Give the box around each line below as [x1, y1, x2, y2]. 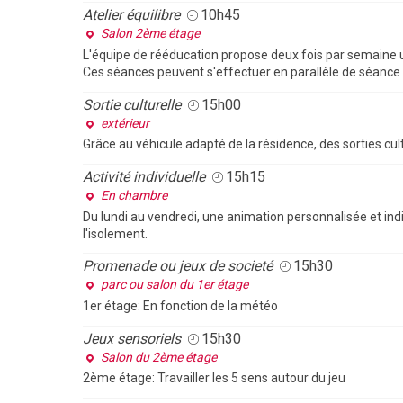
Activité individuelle [83, 167, 205, 185]
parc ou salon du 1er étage [101, 277, 248, 292]
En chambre [101, 187, 167, 202]
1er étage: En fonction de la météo [83, 298, 278, 313]
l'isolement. [83, 226, 148, 241]
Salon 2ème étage [101, 26, 200, 41]
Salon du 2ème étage [101, 349, 217, 364]
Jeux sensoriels [83, 329, 181, 347]
